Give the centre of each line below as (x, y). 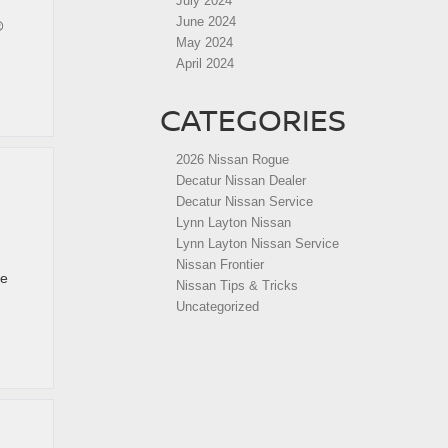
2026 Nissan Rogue (232, 159)
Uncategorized (217, 306)
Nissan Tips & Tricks (237, 285)
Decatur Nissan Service (244, 201)
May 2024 (204, 42)
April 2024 (205, 63)
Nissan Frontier (220, 264)
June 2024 (206, 21)
